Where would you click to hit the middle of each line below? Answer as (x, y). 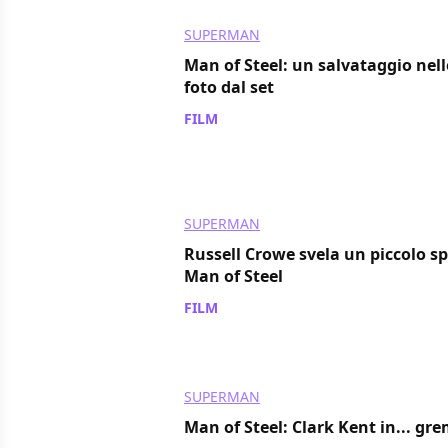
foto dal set (229, 86)
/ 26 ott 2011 (263, 118)
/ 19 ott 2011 (263, 307)
